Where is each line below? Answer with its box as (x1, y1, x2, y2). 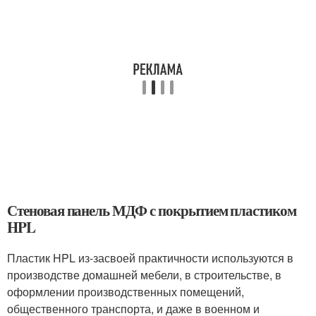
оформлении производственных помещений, (7, 284, 244, 300)
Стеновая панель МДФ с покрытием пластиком (7, 200, 296, 221)
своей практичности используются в (104, 250, 293, 266)
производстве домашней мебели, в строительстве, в (7, 267, 281, 283)
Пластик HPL (7, 250, 78, 266)
